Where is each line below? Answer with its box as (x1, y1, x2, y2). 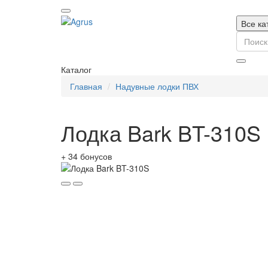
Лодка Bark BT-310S (61, 117, 261, 148)
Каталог (61, 63, 92, 75)
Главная (70, 80, 102, 92)
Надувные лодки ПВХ (115, 80, 199, 92)
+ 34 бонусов (61, 150, 112, 162)
